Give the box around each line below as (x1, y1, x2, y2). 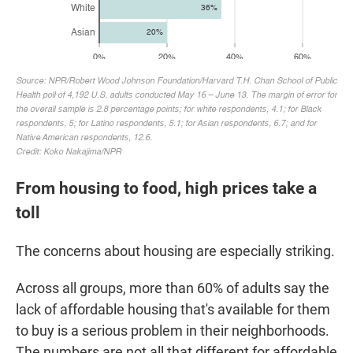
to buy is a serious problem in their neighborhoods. (16, 322, 329, 340)
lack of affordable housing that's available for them (16, 301, 330, 318)
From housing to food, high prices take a (16, 178, 317, 199)
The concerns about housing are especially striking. (16, 243, 335, 260)
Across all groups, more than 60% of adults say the (16, 280, 329, 297)
